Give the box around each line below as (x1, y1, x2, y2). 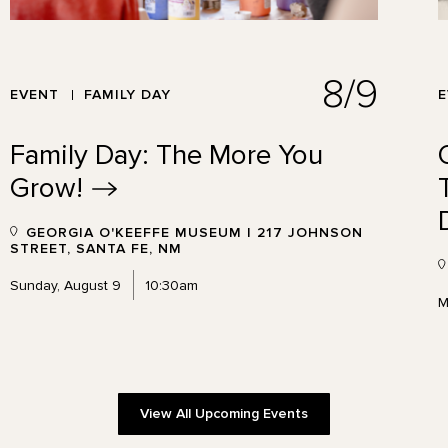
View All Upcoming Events (140, 404, 308, 422)
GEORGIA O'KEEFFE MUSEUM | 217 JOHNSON (21, 223, 364, 241)
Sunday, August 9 (10, 276, 122, 294)
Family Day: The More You (10, 137, 324, 172)
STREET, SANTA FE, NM (10, 239, 183, 257)
